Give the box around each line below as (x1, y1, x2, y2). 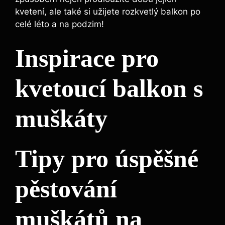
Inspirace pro (15, 44, 159, 73)
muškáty (15, 104, 107, 133)
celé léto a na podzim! (15, 19, 104, 29)
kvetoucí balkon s (15, 74, 203, 103)
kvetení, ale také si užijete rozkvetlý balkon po (15, 6, 200, 17)
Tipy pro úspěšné (15, 145, 198, 173)
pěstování (15, 175, 117, 203)
